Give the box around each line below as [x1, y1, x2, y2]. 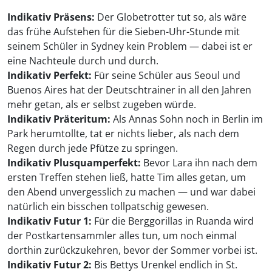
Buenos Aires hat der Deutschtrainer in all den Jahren [7, 83, 251, 97]
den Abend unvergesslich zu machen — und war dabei [7, 185, 256, 199]
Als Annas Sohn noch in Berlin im [110, 112, 263, 126]
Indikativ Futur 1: [7, 214, 92, 228]
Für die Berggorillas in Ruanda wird [92, 214, 254, 228]
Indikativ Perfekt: [7, 69, 92, 83]
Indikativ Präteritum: [7, 112, 110, 126]
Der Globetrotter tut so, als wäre [95, 10, 246, 24]
